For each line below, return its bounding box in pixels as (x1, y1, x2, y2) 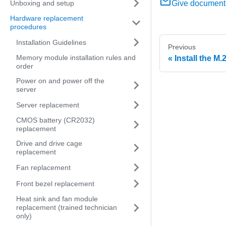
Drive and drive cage (16, 139, 82, 147)
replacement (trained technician (16, 203, 117, 211)
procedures (10, 23, 46, 31)
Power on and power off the (16, 77, 104, 85)
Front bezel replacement (16, 179, 94, 188)
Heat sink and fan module (16, 195, 98, 203)
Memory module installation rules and (16, 53, 136, 62)
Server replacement (16, 100, 79, 109)
